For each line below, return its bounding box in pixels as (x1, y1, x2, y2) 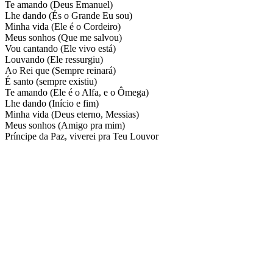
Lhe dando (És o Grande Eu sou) (5, 10, 132, 21)
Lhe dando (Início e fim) (5, 97, 99, 108)
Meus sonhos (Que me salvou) (5, 32, 122, 43)
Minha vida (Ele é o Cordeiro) (5, 21, 121, 32)
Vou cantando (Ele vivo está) (5, 43, 116, 54)
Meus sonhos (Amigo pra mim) (5, 119, 125, 130)
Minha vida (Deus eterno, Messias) (5, 108, 139, 119)
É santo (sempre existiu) (5, 76, 97, 87)
